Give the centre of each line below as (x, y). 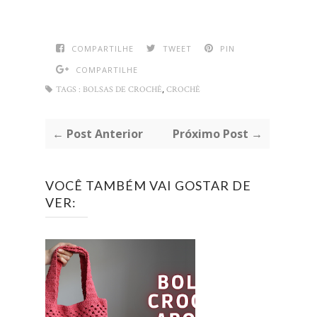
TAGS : (68, 90)
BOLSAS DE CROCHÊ (122, 90)
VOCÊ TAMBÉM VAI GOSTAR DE (148, 186)
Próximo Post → (217, 134)
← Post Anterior (98, 134)
